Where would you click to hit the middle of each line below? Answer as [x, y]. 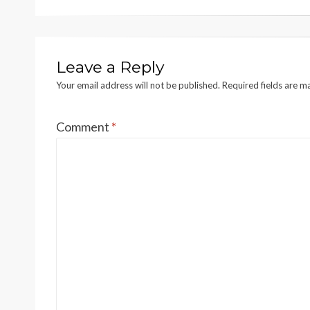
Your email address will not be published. [138, 85]
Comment [84, 127]
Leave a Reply [110, 67]
